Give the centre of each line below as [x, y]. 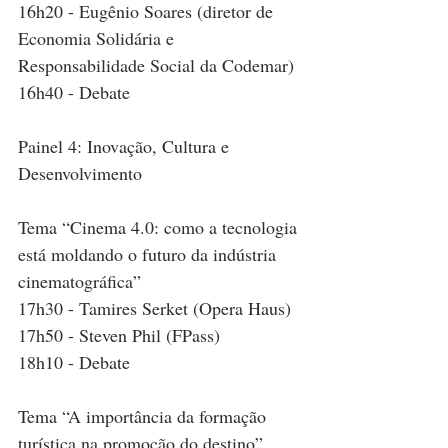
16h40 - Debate [74, 92]
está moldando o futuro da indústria [149, 254]
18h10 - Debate [74, 362]
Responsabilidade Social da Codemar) [156, 65]
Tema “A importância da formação [144, 416]
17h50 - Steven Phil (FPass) [119, 335]
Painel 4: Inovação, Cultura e [126, 146]
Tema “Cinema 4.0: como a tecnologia [160, 227]
